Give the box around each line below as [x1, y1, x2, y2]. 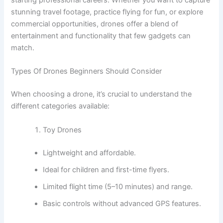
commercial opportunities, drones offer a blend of [11, 19, 179, 29]
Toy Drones [43, 125, 82, 134]
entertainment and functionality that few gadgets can [11, 31, 191, 41]
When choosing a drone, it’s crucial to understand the [11, 90, 192, 99]
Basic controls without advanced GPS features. [43, 199, 202, 208]
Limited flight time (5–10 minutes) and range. [43, 182, 193, 191]
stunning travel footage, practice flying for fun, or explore [11, 7, 204, 17]
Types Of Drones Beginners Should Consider [11, 67, 162, 76]
